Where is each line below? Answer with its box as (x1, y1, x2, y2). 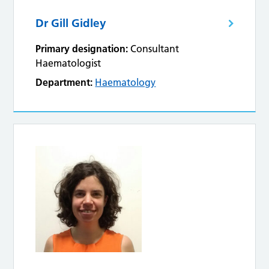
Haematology (95, 76, 156, 89)
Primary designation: (35, 43, 128, 55)
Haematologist (35, 57, 101, 70)
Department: (35, 76, 93, 89)
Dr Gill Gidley (35, 16, 107, 31)
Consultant (130, 43, 180, 55)
